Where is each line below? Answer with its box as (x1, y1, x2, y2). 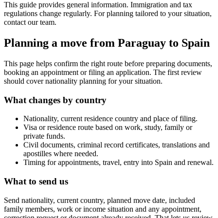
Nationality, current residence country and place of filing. (23, 114, 198, 123)
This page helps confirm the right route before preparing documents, (4, 59, 212, 68)
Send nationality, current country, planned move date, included (4, 196, 195, 204)
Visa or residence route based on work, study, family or (23, 123, 192, 132)
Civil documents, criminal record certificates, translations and (23, 141, 210, 149)
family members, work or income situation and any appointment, (4, 204, 201, 213)
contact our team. (4, 18, 56, 27)
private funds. (23, 132, 65, 141)
